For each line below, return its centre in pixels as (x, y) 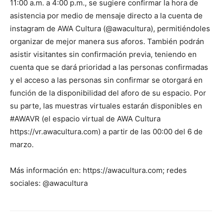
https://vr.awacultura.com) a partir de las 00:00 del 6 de (106, 132)
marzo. (22, 145)
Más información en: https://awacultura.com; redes (98, 170)
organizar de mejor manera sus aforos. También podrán (107, 42)
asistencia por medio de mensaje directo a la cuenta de (106, 16)
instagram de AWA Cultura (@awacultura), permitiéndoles (110, 29)
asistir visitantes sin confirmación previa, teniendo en (103, 55)
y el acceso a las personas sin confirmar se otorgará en (106, 80)
